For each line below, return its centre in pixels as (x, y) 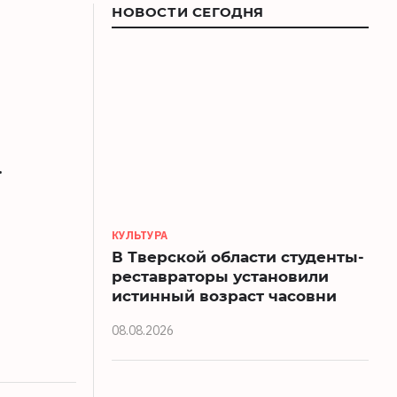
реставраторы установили (220, 276)
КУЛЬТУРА (140, 235)
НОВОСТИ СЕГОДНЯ (188, 12)
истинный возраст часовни (224, 295)
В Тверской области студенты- (238, 256)
